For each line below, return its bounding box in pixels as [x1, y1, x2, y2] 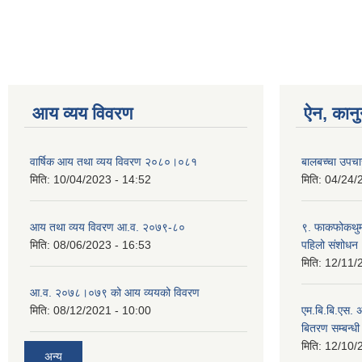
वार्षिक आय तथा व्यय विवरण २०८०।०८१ [30, 155, 197, 169]
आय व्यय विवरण [32, 103, 133, 124]
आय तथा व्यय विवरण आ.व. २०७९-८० [30, 221, 185, 234]
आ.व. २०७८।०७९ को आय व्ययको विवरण [30, 286, 200, 300]
